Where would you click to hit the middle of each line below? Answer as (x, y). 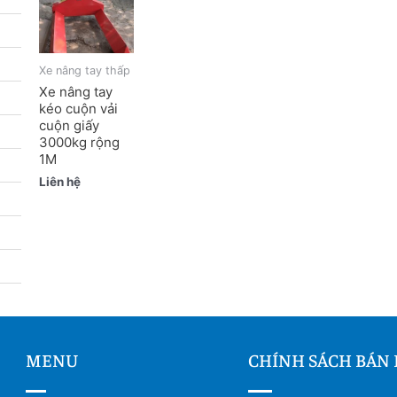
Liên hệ (59, 181)
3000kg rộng (79, 143)
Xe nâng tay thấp (84, 70)
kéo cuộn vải (78, 109)
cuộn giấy (69, 126)
